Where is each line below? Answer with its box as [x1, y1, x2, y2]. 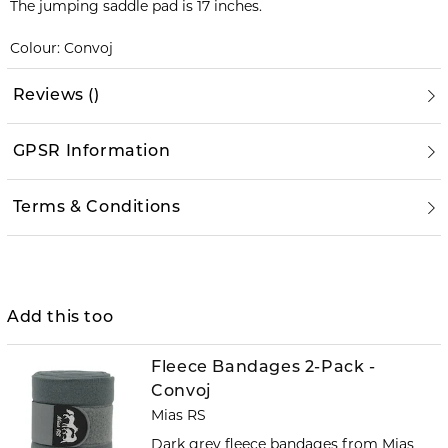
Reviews [12, 87, 84, 104]
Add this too [7, 309, 114, 326]
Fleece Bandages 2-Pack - [151, 360, 376, 377]
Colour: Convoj [9, 39, 113, 58]
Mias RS [151, 406, 207, 425]
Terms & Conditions [12, 199, 181, 216]
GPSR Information [12, 143, 171, 160]
